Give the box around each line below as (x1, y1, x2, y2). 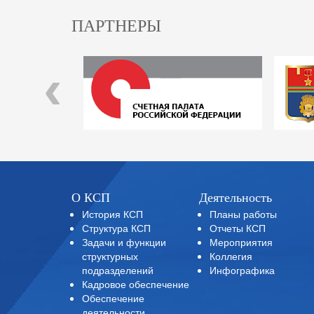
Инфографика (210, 263, 275, 277)
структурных (82, 249, 138, 263)
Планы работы (210, 207, 278, 221)
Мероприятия (210, 235, 273, 249)
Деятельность (199, 191, 273, 205)
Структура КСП (82, 221, 151, 235)
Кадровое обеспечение (82, 277, 189, 291)
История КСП (82, 207, 143, 221)
